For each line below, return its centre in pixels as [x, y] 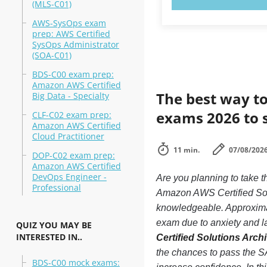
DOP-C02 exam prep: [73, 155]
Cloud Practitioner [68, 136]
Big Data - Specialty [70, 96]
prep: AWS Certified [71, 34]
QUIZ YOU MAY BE [54, 225]
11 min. [186, 150]
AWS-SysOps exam [69, 23]
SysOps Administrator [75, 44]
